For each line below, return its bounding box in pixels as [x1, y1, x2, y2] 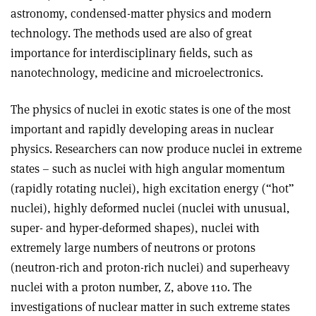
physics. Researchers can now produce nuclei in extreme [11, 140, 302, 157]
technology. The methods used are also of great [11, 25, 252, 41]
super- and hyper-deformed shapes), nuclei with [11, 219, 260, 236]
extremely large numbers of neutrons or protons [11, 239, 255, 255]
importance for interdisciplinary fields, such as [11, 44, 253, 61]
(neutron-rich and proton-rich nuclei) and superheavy [11, 259, 290, 275]
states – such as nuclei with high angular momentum [11, 160, 285, 176]
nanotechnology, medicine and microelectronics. [11, 64, 263, 80]
